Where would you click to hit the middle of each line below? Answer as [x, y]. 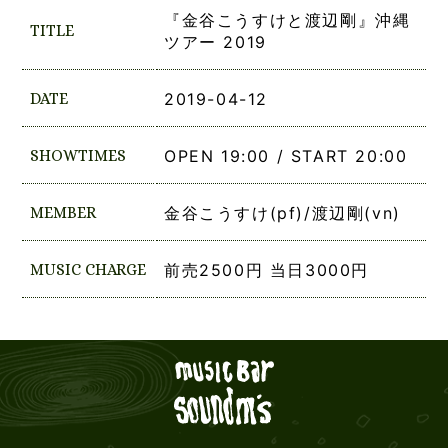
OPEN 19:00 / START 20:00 [286, 156]
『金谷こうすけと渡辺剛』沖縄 [287, 20]
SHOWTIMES [78, 156]
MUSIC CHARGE [88, 270]
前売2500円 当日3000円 [266, 270]
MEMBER [63, 213]
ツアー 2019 [215, 42]
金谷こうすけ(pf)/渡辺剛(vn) [282, 213]
